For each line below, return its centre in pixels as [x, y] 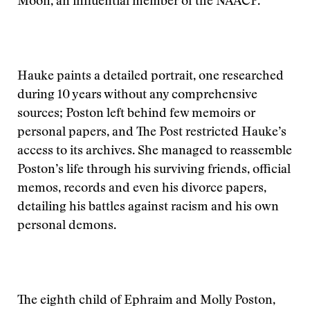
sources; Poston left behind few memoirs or [136, 114]
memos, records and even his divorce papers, [142, 189]
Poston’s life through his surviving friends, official [154, 170]
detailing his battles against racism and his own [148, 208]
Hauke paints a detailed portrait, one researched [151, 77]
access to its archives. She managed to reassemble [155, 152]
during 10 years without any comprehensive [137, 95]
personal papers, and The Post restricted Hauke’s [152, 133]
